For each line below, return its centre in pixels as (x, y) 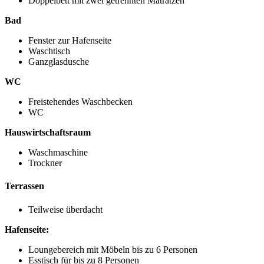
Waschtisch (49, 51)
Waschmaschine (58, 153)
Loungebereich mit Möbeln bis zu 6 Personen (113, 249)
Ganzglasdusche (59, 62)
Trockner (45, 163)
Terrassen (24, 186)
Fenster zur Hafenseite (70, 41)
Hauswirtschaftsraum (48, 133)
